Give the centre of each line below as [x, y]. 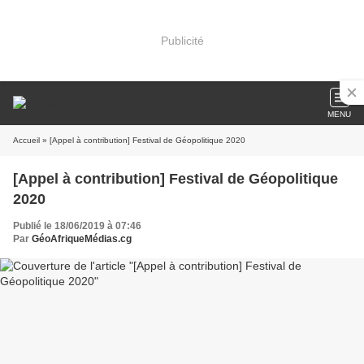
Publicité [182, 40]
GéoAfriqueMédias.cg [82, 239]
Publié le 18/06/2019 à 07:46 [77, 226]
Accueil [26, 140]
